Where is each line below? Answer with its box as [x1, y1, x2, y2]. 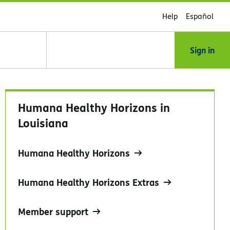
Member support [18, 205, 88, 218]
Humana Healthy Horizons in [18, 99, 170, 116]
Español [186, 11, 214, 22]
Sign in [190, 44, 215, 56]
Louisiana [18, 114, 68, 131]
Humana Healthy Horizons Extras [18, 176, 159, 189]
